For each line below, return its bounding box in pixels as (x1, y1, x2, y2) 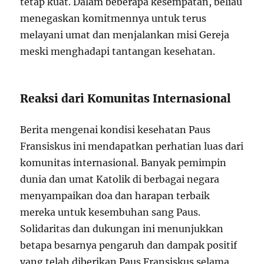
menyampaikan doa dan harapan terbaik (20, 189, 210, 202)
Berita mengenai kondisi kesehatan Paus (20, 123, 211, 136)
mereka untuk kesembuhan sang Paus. (20, 206, 201, 218)
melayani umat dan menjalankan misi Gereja (20, 28, 230, 41)
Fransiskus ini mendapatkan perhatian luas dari (20, 140, 244, 152)
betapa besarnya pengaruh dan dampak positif (20, 239, 237, 251)
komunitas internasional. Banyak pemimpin (20, 156, 227, 169)
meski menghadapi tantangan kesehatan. (20, 45, 216, 57)
